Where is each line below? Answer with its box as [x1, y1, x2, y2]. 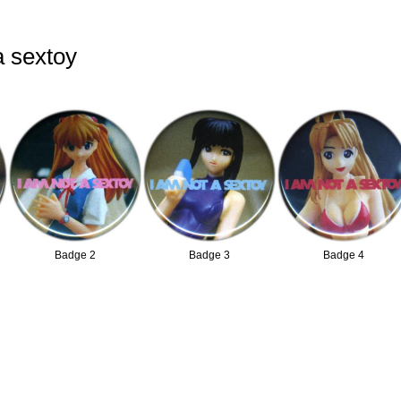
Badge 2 [55, 249, 97, 261]
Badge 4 [323, 249, 365, 261]
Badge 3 [189, 249, 231, 261]
